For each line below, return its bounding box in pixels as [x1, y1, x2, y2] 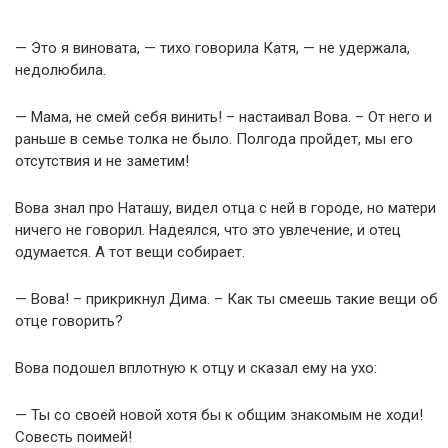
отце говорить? [15, 312, 123, 330]
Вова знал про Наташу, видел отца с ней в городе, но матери [15, 199, 436, 217]
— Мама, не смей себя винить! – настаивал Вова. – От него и [15, 108, 432, 126]
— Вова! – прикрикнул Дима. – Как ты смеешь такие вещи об [15, 290, 438, 308]
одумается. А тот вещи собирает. [15, 243, 245, 261]
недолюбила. [15, 61, 106, 79]
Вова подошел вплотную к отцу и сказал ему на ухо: [15, 359, 377, 377]
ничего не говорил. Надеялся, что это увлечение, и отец [15, 221, 401, 239]
